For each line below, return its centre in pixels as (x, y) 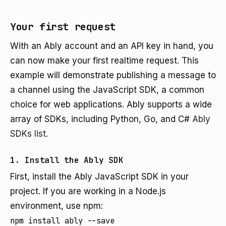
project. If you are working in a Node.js (88, 191)
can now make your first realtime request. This (104, 61)
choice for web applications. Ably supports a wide (111, 104)
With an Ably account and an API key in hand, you (112, 46)
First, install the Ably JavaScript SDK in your (99, 177)
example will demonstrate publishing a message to (113, 75)
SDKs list (28, 134)
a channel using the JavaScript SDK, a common (107, 90)
